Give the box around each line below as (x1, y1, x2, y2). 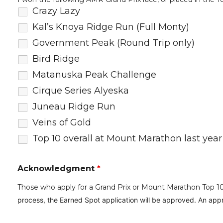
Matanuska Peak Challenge (32, 69, 156, 80)
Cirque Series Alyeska (32, 85, 129, 96)
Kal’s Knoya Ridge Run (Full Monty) (32, 21, 189, 32)
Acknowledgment (17, 164, 97, 173)
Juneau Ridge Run (32, 101, 115, 112)
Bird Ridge (32, 53, 80, 64)
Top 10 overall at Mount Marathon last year (32, 133, 222, 144)
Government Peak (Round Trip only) (32, 37, 195, 48)
